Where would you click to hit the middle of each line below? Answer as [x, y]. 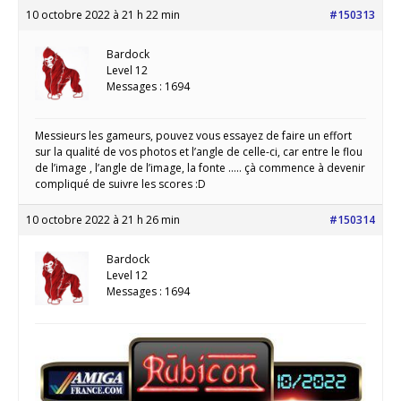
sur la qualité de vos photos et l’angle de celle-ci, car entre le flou [199, 152]
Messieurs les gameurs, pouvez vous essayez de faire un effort [193, 136]
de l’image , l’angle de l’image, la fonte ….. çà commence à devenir [200, 168]
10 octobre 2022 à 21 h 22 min [103, 15]
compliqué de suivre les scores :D [120, 184]
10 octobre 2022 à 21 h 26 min [103, 220]
